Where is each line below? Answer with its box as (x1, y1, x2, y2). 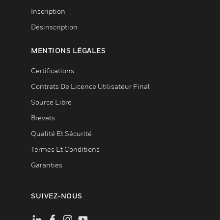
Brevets (31, 113, 55, 122)
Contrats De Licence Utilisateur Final (31, 82, 150, 90)
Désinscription (31, 23, 78, 31)
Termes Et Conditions (31, 145, 100, 153)
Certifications (31, 66, 74, 75)
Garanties (31, 161, 62, 169)
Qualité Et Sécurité (31, 129, 92, 137)
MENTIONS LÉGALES (31, 46, 106, 55)
